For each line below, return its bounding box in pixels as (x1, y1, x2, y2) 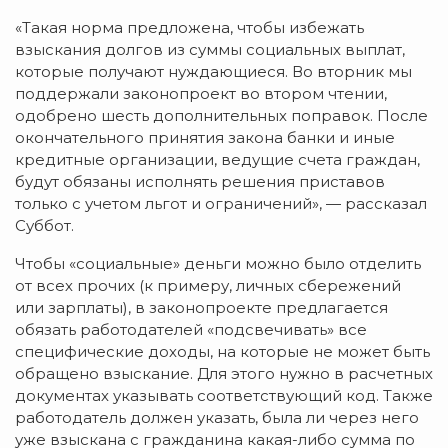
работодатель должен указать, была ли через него (15, 408, 419, 428)
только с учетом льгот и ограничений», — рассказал (15, 194, 427, 214)
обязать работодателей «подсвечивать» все (15, 320, 367, 340)
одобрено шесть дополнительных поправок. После (15, 106, 428, 126)
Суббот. (15, 216, 74, 236)
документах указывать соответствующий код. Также (15, 386, 433, 406)
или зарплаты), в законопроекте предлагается (15, 298, 388, 318)
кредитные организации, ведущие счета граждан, (15, 150, 420, 170)
